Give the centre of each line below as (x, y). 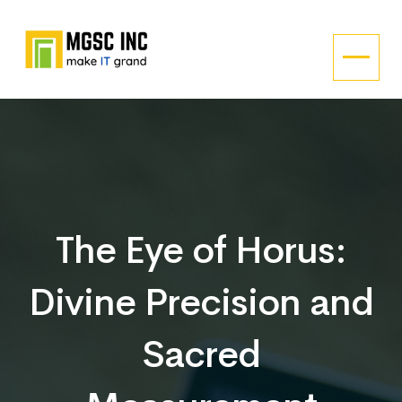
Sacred (201, 354)
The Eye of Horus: (201, 250)
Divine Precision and (201, 302)
